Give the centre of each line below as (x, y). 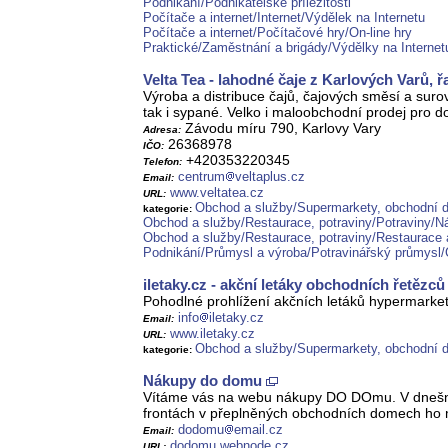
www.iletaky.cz (212, 334)
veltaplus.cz (270, 177)
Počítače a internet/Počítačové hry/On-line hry (277, 33)
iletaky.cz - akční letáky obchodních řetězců (294, 285)
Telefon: (162, 162)
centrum (201, 177)
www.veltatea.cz (217, 193)
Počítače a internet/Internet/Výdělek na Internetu (284, 18)
